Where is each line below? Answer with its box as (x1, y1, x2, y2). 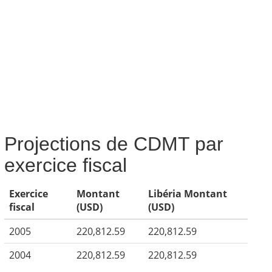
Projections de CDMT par (4, 133, 223, 155)
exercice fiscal (4, 154, 127, 176)
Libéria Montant (148, 187, 227, 200)
